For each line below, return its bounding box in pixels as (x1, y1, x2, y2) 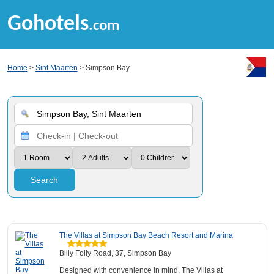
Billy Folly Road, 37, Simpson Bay (59, 249, 171, 257)
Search (31, 175, 58, 185)
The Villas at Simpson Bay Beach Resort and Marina (59, 231, 233, 240)
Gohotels (7, 13, 89, 35)
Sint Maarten (35, 64, 78, 72)
